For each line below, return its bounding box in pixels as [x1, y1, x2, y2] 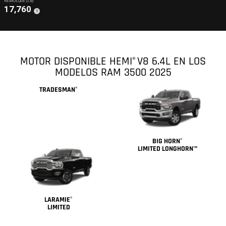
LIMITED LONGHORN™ [137, 144, 197, 153]
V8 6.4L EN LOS [136, 54, 206, 69]
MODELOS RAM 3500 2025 [54, 66, 172, 80]
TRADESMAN [39, 85, 76, 95]
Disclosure [35, 12, 53, 17]
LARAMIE [44, 195, 71, 205]
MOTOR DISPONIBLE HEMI [20, 54, 132, 69]
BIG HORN [152, 136, 180, 146]
